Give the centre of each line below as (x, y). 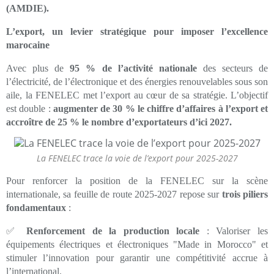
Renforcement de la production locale (113, 231)
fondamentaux (36, 207)
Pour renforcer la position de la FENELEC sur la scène (137, 180)
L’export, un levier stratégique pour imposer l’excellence (137, 31)
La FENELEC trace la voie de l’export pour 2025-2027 (137, 158)
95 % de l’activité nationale (133, 68)
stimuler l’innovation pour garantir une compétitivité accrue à (137, 257)
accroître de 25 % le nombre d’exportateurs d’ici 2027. (119, 122)
